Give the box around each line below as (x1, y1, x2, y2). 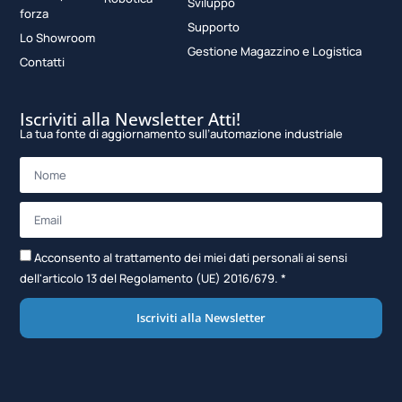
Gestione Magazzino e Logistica (187, 42, 362, 59)
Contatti (20, 53, 66, 70)
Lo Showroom (20, 29, 96, 46)
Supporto (187, 18, 240, 35)
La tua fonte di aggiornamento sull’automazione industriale (20, 126, 344, 143)
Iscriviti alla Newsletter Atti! (20, 108, 241, 132)
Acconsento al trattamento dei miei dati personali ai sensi (34, 249, 348, 267)
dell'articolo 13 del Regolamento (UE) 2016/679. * (20, 270, 287, 287)
